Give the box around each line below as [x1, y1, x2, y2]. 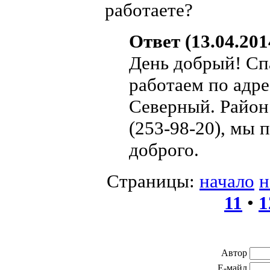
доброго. [129, 139, 199, 160]
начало [199, 170, 254, 192]
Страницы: [107, 170, 199, 192]
